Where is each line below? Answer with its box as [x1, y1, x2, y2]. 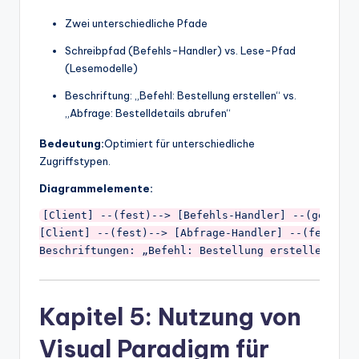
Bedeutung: [39, 136, 104, 150]
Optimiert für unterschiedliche [104, 136, 255, 150]
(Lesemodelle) [65, 61, 138, 75]
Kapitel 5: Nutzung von [39, 301, 301, 332]
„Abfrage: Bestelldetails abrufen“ [65, 106, 231, 119]
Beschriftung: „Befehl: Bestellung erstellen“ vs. [65, 88, 296, 102]
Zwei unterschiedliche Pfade [65, 16, 208, 30]
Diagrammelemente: [39, 181, 153, 195]
